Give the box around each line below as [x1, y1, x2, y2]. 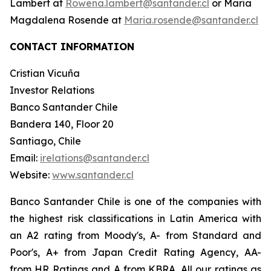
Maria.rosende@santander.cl [124, 14, 258, 26]
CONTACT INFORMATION [10, 41, 134, 53]
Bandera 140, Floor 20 [10, 118, 114, 130]
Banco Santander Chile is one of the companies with [10, 195, 261, 207]
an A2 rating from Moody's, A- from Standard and [10, 229, 261, 241]
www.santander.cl [52, 169, 134, 181]
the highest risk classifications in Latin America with [10, 212, 261, 224]
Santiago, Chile [10, 135, 81, 147]
